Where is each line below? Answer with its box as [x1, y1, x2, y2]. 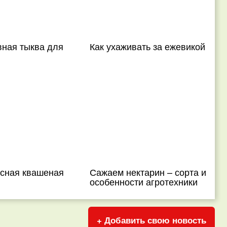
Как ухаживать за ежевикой [90, 40, 206, 53]
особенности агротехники [90, 175, 198, 188]
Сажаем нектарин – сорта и [90, 165, 207, 178]
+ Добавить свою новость [97, 214, 206, 226]
